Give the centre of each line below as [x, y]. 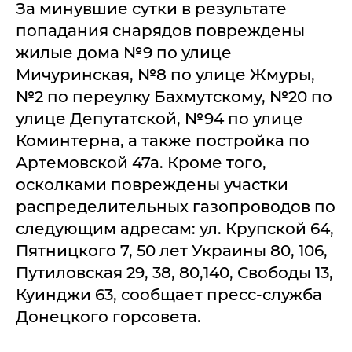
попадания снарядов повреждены [160, 30]
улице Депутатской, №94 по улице [159, 118]
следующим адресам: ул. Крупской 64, [175, 228]
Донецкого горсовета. [108, 316]
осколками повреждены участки [152, 184]
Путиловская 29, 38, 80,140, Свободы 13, [174, 272]
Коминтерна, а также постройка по [163, 140]
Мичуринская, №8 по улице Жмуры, [165, 74]
